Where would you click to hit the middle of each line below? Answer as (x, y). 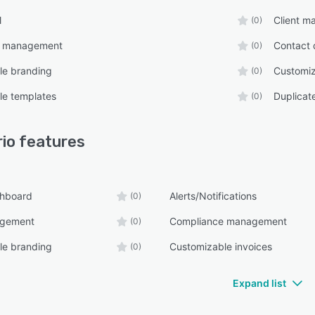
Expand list (259, 283)
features (50, 142)
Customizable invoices (221, 246)
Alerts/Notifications (213, 196)
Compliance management (229, 221)
